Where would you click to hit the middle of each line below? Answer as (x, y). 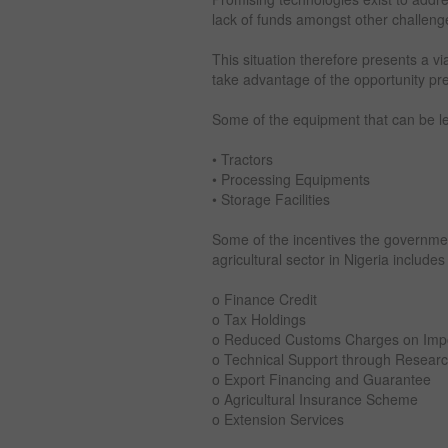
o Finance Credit (264, 299)
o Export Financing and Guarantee (321, 379)
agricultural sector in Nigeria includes (328, 259)
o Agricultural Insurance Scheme (315, 399)
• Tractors (242, 159)
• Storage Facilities (271, 199)
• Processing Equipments (291, 179)
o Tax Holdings (259, 319)
